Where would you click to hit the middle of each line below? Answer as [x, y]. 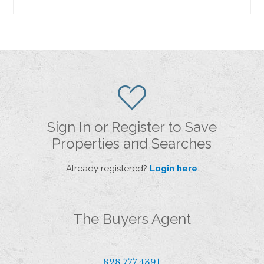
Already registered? [108, 168]
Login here [174, 168]
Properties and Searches [132, 143]
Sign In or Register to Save [132, 127]
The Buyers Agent [132, 219]
